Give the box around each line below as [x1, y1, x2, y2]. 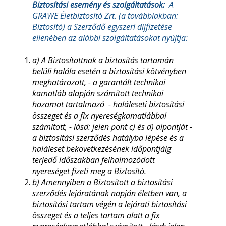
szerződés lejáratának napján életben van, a [32, 188, 187, 199]
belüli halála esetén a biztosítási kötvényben [32, 66, 186, 77]
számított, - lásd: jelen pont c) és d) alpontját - [32, 121, 192, 132]
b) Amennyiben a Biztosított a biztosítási [32, 177, 173, 188]
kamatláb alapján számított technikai [32, 88, 163, 99]
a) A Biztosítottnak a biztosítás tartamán [32, 54, 174, 66]
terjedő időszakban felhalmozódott [32, 154, 155, 165]
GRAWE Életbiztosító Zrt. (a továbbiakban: [32, 10, 178, 21]
